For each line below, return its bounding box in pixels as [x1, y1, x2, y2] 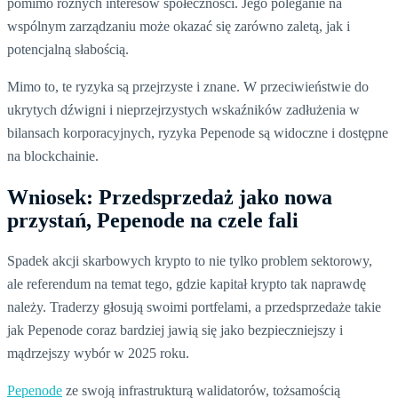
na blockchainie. [7, 147, 99, 163]
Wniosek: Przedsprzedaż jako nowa [7, 185, 332, 209]
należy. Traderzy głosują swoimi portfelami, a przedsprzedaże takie [7, 298, 381, 314]
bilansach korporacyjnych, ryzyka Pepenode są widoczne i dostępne [7, 124, 388, 140]
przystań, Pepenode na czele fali [7, 208, 298, 232]
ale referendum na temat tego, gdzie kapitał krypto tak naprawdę [7, 275, 366, 291]
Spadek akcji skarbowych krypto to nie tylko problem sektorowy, [7, 252, 372, 268]
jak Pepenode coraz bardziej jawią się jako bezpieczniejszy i [7, 322, 343, 338]
